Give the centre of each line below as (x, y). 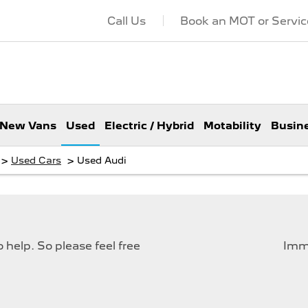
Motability (232, 126)
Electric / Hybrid (149, 126)
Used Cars (36, 160)
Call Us (126, 21)
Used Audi (102, 160)
